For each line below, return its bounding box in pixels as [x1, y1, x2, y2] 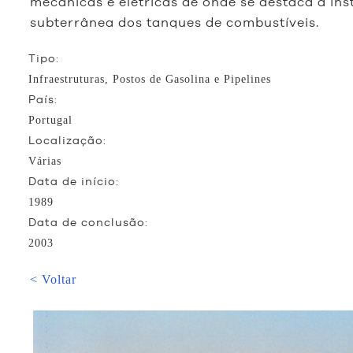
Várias [28, 155, 61, 167]
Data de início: [28, 174, 119, 189]
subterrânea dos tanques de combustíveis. [30, 14, 319, 32]
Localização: [28, 133, 106, 148]
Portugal [28, 114, 72, 126]
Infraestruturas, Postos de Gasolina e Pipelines [28, 73, 271, 85]
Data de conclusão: [28, 215, 148, 230]
